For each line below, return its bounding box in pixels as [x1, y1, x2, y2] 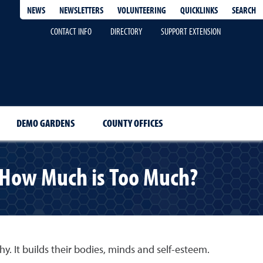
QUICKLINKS [180, 4, 218, 16]
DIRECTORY [110, 25, 142, 37]
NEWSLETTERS [59, 4, 103, 16]
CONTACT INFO [50, 25, 92, 37]
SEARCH [232, 4, 256, 16]
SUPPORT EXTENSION [161, 25, 221, 37]
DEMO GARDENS [16, 116, 75, 130]
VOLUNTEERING [117, 4, 166, 16]
